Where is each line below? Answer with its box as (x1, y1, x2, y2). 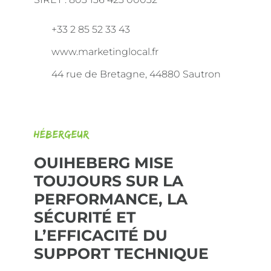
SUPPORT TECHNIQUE (34, 244, 209, 263)
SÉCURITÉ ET (34, 208, 135, 226)
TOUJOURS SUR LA (34, 172, 183, 190)
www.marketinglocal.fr (49, 46, 158, 57)
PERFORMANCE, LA (34, 190, 188, 208)
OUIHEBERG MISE (34, 154, 174, 172)
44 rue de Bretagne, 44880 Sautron (49, 68, 221, 80)
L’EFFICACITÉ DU (34, 226, 168, 244)
